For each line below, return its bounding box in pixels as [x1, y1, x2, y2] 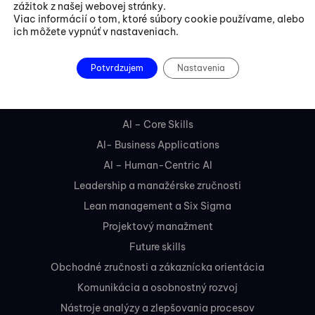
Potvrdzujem [90, 63, 143, 73]
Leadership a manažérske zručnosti [74, 179, 241, 193]
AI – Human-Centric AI [103, 159, 212, 172]
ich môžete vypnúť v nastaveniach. [13, 25, 179, 38]
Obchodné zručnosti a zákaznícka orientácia [51, 261, 264, 274]
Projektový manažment [102, 220, 213, 233]
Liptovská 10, [126, 37, 189, 51]
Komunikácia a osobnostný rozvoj [77, 281, 238, 295]
